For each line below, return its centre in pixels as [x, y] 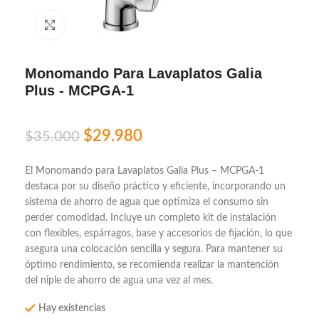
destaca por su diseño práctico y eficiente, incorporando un [155, 187]
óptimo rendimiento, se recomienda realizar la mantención [152, 265]
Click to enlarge [96, 25]
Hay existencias [72, 308]
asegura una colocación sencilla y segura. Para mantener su [154, 249]
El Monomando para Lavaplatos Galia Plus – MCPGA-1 [145, 171]
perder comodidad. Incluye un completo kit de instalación [151, 218]
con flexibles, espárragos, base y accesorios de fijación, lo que [158, 234]
